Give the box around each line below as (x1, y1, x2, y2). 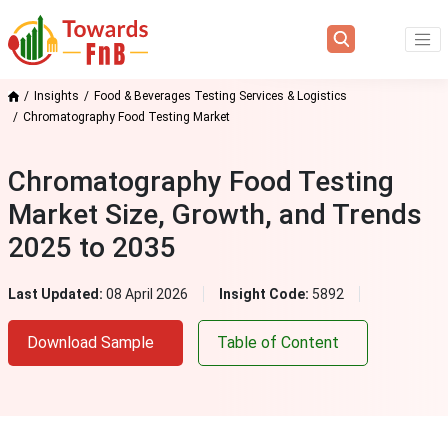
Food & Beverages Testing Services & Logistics (93, 88, 347, 103)
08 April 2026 (105, 285, 188, 302)
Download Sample (26, 332, 154, 352)
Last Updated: (7, 285, 106, 302)
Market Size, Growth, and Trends (7, 197, 422, 231)
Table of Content (216, 332, 339, 352)
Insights (33, 88, 79, 103)
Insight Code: (218, 285, 312, 302)
